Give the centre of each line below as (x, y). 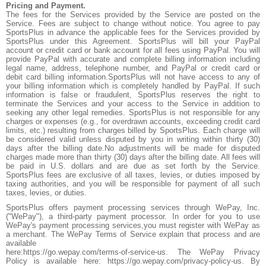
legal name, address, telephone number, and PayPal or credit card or (133, 68)
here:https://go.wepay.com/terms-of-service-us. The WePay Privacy (133, 252)
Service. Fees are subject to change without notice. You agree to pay (133, 23)
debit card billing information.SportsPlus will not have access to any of (133, 77)
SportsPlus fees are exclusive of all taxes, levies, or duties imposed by (133, 175)
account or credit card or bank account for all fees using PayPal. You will (133, 50)
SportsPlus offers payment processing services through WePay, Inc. (133, 208)
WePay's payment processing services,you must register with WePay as (133, 225)
